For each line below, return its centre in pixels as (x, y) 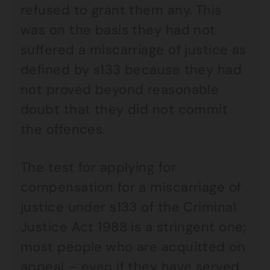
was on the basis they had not (118, 30)
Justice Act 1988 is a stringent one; (133, 227)
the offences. (63, 129)
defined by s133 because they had (131, 70)
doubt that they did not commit (124, 109)
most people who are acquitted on (133, 247)
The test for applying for (99, 167)
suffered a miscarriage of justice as (133, 50)
